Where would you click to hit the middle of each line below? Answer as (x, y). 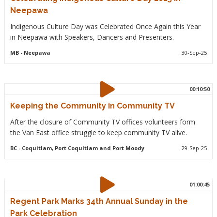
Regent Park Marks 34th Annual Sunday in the (99, 201)
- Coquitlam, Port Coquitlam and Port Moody (80, 148)
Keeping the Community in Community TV (92, 106)
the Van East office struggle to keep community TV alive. (98, 132)
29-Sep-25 (194, 148)
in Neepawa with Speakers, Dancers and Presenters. (92, 37)
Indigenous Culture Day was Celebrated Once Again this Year (105, 26)
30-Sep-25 (194, 52)
